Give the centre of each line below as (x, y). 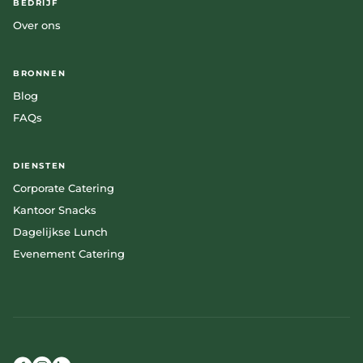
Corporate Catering (64, 188)
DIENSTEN (40, 166)
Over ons (37, 25)
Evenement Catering (69, 254)
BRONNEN (40, 73)
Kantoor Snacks (55, 210)
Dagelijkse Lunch (60, 232)
